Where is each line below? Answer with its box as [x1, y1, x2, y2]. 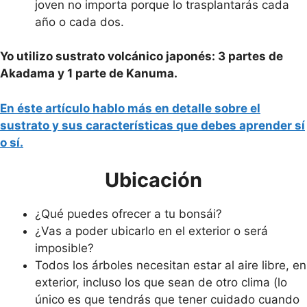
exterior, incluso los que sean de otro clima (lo [35, 275, 287, 289]
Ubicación [105, 168, 202, 192]
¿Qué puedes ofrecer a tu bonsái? [35, 207, 222, 221]
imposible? [35, 241, 94, 255]
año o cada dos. [35, 14, 124, 29]
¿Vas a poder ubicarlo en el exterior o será [35, 224, 268, 238]
